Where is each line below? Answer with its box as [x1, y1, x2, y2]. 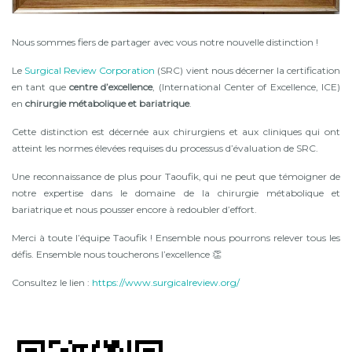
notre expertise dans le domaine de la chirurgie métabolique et [12, 187, 340, 200]
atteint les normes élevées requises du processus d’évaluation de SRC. [12, 142, 318, 155]
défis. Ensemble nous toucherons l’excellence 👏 [12, 248, 222, 261]
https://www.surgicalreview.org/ [92, 277, 240, 289]
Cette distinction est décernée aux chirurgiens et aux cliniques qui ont [12, 126, 340, 138]
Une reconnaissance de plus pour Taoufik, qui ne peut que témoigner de [12, 170, 340, 183]
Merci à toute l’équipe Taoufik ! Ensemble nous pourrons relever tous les [12, 232, 340, 244]
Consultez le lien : [12, 277, 92, 289]
